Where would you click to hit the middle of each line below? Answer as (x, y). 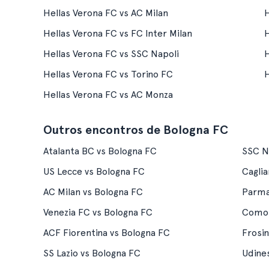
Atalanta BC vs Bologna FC (100, 151)
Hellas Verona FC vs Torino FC (108, 74)
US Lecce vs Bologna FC (94, 171)
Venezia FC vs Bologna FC (98, 212)
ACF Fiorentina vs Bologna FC (107, 233)
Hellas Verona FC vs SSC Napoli (111, 54)
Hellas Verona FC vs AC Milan (106, 13)
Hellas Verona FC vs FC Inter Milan (118, 33)
